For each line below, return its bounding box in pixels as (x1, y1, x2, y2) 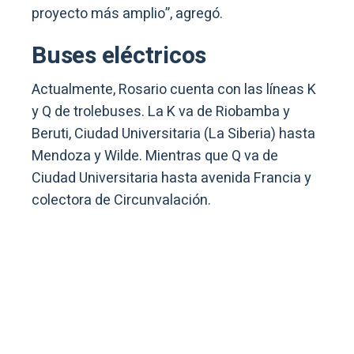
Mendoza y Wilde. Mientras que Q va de (32, 145, 278, 167)
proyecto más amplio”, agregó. (32, 2, 223, 24)
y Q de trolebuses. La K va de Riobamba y (32, 100, 290, 122)
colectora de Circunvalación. (32, 189, 211, 211)
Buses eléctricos (32, 38, 206, 73)
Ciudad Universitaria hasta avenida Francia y (32, 167, 311, 189)
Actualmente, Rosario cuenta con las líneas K (32, 78, 316, 100)
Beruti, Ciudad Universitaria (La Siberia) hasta (32, 122, 315, 145)
